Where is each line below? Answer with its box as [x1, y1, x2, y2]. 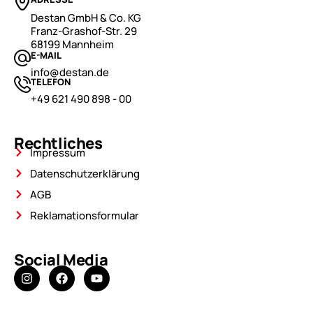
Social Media [14, 249, 108, 270]
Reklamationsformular [29, 208, 139, 223]
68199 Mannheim [31, 36, 114, 52]
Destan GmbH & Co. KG [31, 10, 141, 25]
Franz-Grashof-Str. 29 [31, 23, 137, 38]
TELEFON [31, 75, 71, 88]
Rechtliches [14, 132, 103, 154]
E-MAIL [31, 48, 61, 61]
